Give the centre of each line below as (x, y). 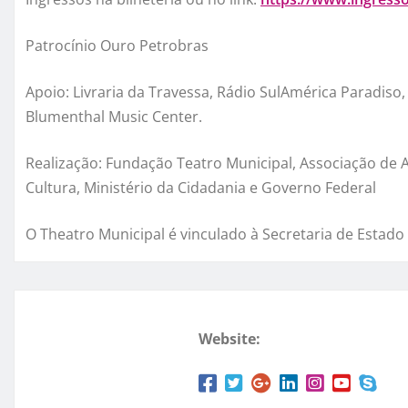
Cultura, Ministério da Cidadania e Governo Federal (201, 187)
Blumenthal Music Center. (114, 116)
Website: (229, 338)
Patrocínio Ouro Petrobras (117, 45)
